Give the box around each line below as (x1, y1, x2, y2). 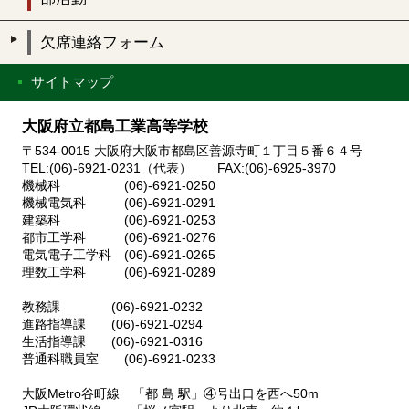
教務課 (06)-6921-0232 (22, 300, 203, 315)
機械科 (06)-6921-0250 (22, 179, 254, 194)
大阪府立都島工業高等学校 (22, 117, 208, 135)
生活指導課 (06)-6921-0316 (22, 335, 203, 350)
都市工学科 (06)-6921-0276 (22, 231, 215, 246)
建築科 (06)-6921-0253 (22, 214, 254, 228)
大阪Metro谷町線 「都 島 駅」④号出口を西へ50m (22, 387, 319, 402)
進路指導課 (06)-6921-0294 (22, 318, 203, 332)
